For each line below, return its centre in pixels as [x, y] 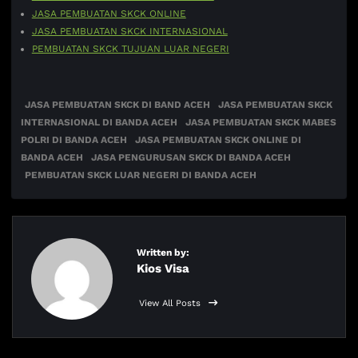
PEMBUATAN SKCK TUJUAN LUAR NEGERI [130, 49]
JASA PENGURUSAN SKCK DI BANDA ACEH [191, 157]
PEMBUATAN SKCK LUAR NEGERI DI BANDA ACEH [140, 175]
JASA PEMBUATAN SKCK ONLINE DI [219, 139]
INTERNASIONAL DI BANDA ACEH [99, 122]
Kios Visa [163, 268]
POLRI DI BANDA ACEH [74, 139]
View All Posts [171, 304]
